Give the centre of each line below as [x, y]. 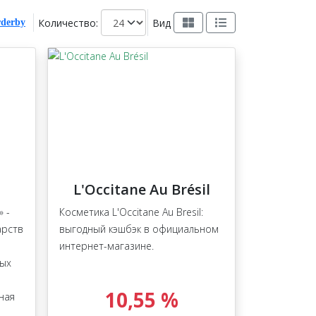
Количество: [68, 23]
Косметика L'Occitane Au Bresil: [131, 212]
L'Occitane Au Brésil [141, 190]
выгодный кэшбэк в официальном [139, 229]
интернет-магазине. [107, 246]
